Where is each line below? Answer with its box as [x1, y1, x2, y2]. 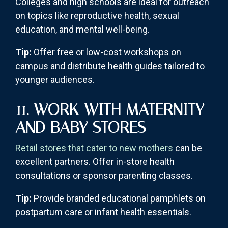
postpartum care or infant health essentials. [15, 207, 191, 218]
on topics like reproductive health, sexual [15, 10, 179, 21]
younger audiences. [15, 74, 95, 85]
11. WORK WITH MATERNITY [15, 100, 204, 120]
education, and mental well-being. [15, 24, 150, 35]
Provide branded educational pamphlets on [32, 193, 206, 204]
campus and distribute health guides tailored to [15, 61, 205, 72]
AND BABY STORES [15, 118, 146, 137]
